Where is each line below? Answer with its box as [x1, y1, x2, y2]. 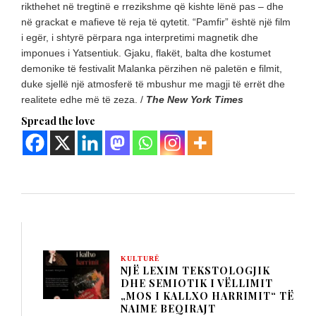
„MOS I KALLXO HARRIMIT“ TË [121, 288, 294, 303]
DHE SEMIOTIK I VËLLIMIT [121, 276, 273, 290]
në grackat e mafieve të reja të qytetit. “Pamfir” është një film [21, 16, 291, 28]
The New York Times [146, 93, 243, 105]
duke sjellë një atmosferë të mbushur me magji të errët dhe [21, 78, 285, 90]
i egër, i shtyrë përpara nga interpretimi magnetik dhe [21, 31, 258, 43]
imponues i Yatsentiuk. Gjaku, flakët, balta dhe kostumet [21, 47, 271, 59]
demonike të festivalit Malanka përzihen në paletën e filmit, [21, 62, 282, 74]
